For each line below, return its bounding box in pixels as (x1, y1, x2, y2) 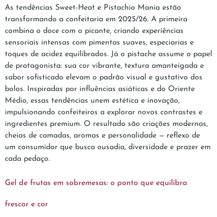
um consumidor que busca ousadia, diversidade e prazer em (5, 143, 211, 151)
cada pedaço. (5, 155, 50, 163)
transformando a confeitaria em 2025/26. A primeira (5, 15, 187, 23)
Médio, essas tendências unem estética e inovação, (5, 96, 180, 105)
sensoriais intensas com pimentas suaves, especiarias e (5, 38, 194, 46)
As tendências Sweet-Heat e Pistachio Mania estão (5, 3, 181, 12)
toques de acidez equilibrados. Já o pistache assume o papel (5, 50, 212, 58)
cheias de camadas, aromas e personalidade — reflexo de (5, 131, 200, 139)
